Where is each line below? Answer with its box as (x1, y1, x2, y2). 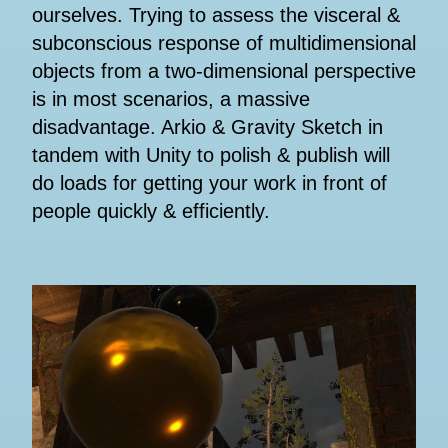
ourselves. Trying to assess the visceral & (32, 4, 400, 27)
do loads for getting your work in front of (32, 172, 387, 195)
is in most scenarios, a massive (32, 88, 310, 111)
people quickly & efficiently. (32, 200, 270, 223)
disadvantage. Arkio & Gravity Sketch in (32, 116, 383, 139)
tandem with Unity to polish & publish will (32, 144, 390, 167)
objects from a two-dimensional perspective (32, 60, 416, 83)
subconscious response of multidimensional (32, 32, 416, 55)
